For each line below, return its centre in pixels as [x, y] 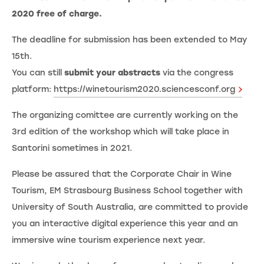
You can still [38, 73]
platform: [33, 89]
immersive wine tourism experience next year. [108, 240]
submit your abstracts [112, 73]
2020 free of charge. [57, 14]
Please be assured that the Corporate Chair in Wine [122, 174]
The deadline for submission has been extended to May [129, 40]
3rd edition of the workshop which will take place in [121, 132]
